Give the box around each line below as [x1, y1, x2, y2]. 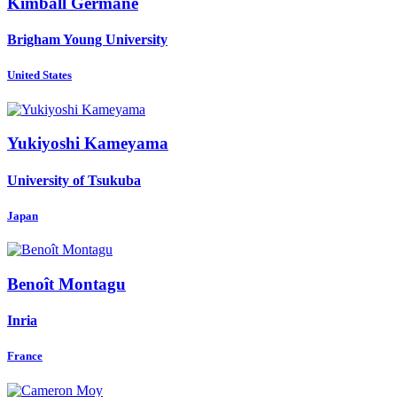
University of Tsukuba [7, 172, 141, 188]
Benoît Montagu [7, 274, 126, 293]
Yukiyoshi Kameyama [7, 134, 168, 153]
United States [7, 68, 72, 82]
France [7, 349, 43, 363]
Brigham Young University [7, 32, 167, 48]
